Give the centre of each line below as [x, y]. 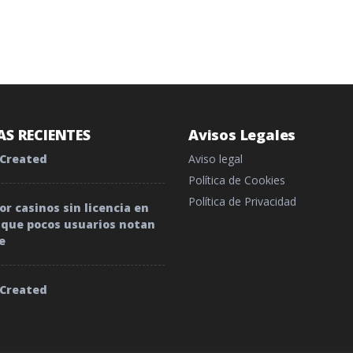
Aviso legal [216, 158]
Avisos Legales [242, 134]
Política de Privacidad [242, 201]
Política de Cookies [237, 180]
